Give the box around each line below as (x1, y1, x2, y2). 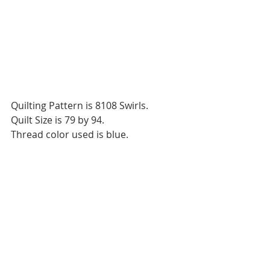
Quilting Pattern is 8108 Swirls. (11, 98, 148, 112)
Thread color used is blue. (11, 127, 128, 141)
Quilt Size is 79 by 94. (11, 113, 104, 127)
